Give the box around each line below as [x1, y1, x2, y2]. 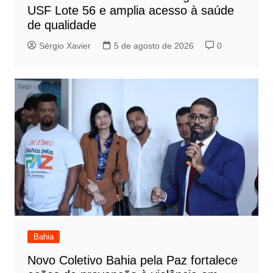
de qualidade [27, 18, 96, 32]
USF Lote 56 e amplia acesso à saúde [27, 3, 234, 17]
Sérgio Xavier [38, 40, 91, 51]
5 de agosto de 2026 [113, 40, 194, 51]
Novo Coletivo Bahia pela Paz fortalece [27, 253, 238, 267]
